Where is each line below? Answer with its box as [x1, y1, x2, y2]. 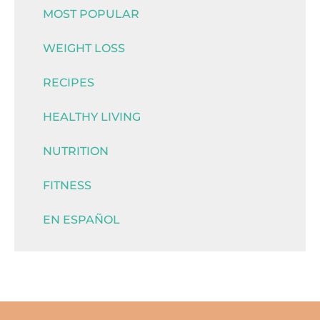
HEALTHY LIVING [43, 109, 141, 124]
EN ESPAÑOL [43, 212, 120, 226]
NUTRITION [43, 144, 109, 158]
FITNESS [43, 178, 91, 192]
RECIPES [43, 75, 94, 89]
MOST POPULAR [43, 6, 139, 21]
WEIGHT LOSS [43, 41, 125, 55]
